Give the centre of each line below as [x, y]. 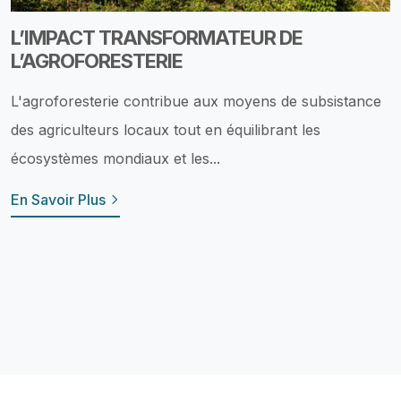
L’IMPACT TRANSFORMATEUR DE [157, 37]
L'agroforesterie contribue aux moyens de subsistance [196, 101]
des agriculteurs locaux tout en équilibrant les [166, 129]
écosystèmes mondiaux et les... [115, 158]
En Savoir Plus [60, 199]
